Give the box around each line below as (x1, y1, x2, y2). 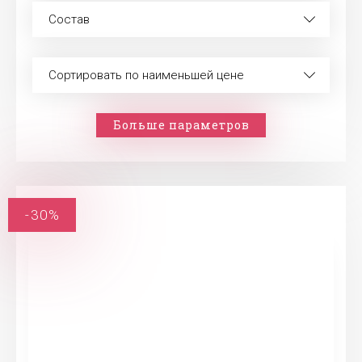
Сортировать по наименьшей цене (48, 68, 244, 82)
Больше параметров (112, 117, 250, 133)
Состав (48, 12, 90, 27)
